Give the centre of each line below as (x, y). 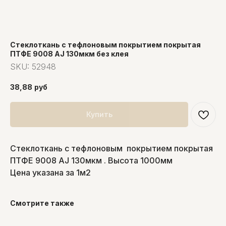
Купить (99, 115)
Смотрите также (42, 203)
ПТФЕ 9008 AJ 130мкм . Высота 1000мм (91, 160)
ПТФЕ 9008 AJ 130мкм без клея (69, 54)
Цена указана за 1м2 (50, 172)
